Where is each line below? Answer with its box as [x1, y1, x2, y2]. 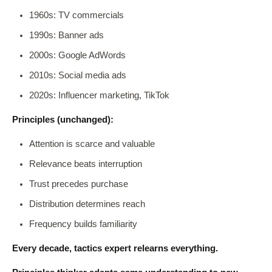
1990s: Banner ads [29, 30, 104, 40]
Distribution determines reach [29, 199, 145, 209]
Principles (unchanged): [12, 115, 114, 124]
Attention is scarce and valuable [29, 139, 155, 149]
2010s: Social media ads [29, 70, 126, 80]
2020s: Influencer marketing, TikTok [29, 90, 169, 100]
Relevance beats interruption [29, 159, 142, 169]
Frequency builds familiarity [29, 219, 137, 229]
